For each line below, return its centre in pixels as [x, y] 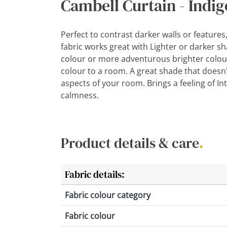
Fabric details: [95, 175]
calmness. [80, 96]
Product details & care [130, 143]
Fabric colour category [108, 195]
